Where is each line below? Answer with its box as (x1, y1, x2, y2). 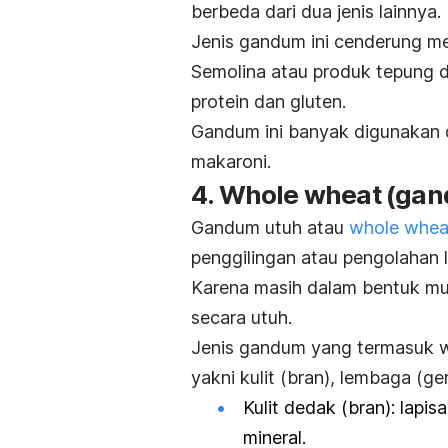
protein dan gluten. (191, 90, 346, 112)
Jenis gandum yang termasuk (191, 336, 439, 358)
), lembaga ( (324, 366, 423, 388)
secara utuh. (191, 306, 302, 328)
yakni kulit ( (191, 366, 287, 388)
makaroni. (191, 150, 271, 172)
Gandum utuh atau (191, 216, 349, 238)
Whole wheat (218, 178, 387, 210)
